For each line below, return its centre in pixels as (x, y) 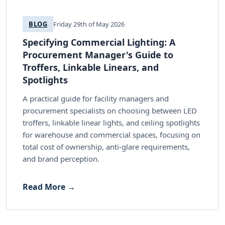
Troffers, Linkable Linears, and (91, 67)
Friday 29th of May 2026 (89, 24)
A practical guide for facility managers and (96, 98)
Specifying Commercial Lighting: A (99, 42)
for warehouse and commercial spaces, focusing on (111, 134)
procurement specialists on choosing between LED (110, 110)
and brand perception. (61, 158)
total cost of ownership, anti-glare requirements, (106, 146)
